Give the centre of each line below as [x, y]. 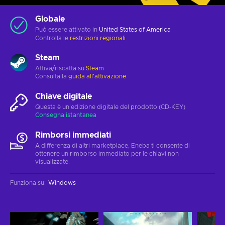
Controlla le [52, 38]
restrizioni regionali [98, 38]
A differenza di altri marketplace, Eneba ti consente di [113, 145]
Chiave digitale [64, 96]
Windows [62, 183]
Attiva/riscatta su [61, 68]
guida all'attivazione [97, 76]
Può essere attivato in [67, 29]
